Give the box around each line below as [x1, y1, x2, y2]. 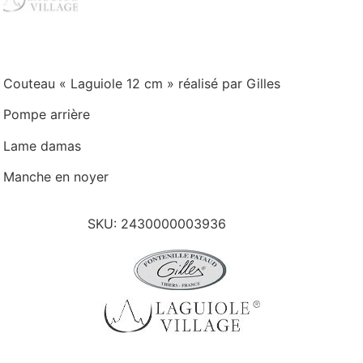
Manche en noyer [3, 169, 109, 186]
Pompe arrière [3, 106, 91, 123]
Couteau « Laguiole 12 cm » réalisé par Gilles [3, 75, 281, 92]
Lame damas [3, 137, 82, 154]
